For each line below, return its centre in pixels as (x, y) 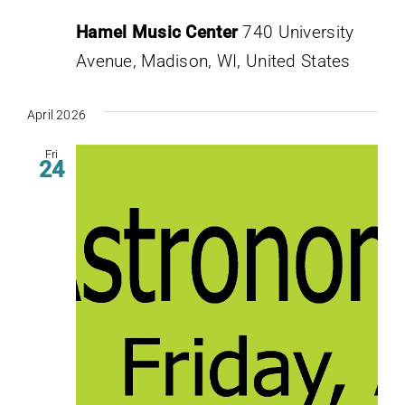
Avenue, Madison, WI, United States (213, 61)
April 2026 (57, 114)
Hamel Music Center (160, 32)
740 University (298, 32)
